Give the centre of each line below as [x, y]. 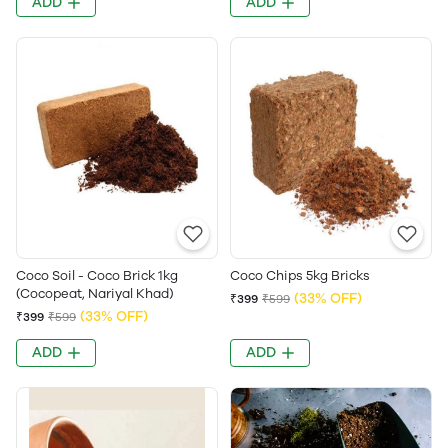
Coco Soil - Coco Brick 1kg [97, 275]
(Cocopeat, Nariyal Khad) [95, 293]
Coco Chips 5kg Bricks [300, 275]
